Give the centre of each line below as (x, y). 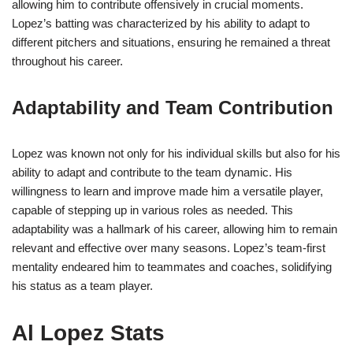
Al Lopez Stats (88, 333)
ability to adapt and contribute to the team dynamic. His (152, 173)
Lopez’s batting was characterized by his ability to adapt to (161, 24)
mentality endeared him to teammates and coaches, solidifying (172, 267)
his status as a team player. (82, 286)
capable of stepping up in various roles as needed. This (152, 210)
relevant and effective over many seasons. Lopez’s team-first (169, 248)
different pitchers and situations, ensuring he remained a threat (171, 43)
